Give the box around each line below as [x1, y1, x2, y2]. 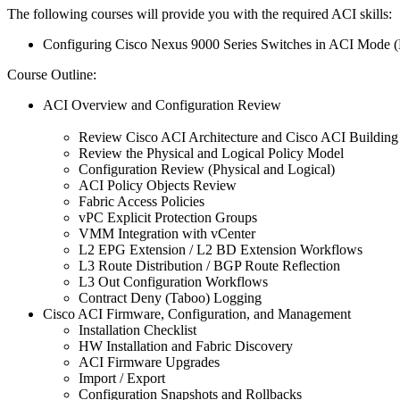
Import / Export [79, 370, 165, 386]
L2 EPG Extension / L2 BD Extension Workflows [79, 241, 362, 257]
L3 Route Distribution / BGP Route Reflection [79, 257, 340, 273]
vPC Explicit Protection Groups [79, 209, 257, 225]
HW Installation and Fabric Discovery [79, 337, 293, 354]
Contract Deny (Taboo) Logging [79, 289, 262, 305]
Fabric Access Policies [79, 193, 204, 209]
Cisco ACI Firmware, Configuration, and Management [43, 305, 351, 321]
